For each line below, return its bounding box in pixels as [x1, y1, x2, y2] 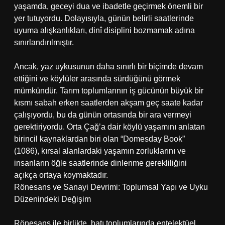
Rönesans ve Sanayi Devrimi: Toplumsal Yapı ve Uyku [14, 183, 208, 191]
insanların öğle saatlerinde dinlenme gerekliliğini [14, 159, 187, 167]
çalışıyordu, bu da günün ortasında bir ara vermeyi [14, 110, 191, 119]
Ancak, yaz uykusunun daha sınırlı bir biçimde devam [14, 62, 203, 71]
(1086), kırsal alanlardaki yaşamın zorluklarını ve [14, 147, 186, 155]
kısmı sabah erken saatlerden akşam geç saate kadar [14, 98, 203, 107]
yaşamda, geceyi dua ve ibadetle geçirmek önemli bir [14, 2, 203, 11]
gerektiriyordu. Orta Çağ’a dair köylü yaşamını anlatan [14, 123, 205, 131]
